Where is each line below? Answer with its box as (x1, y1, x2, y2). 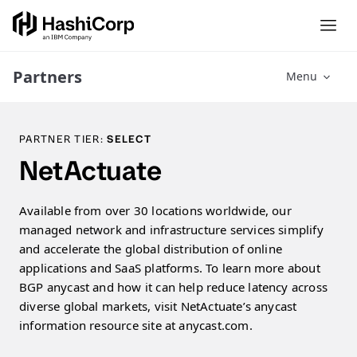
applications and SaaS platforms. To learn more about (19, 260, 320, 276)
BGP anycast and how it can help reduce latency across (19, 279, 328, 295)
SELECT (107, 132, 152, 146)
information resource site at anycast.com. (19, 317, 253, 333)
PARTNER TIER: (19, 132, 108, 146)
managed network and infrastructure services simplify (19, 222, 324, 237)
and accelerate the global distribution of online (19, 241, 282, 257)
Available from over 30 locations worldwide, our (19, 202, 292, 218)
